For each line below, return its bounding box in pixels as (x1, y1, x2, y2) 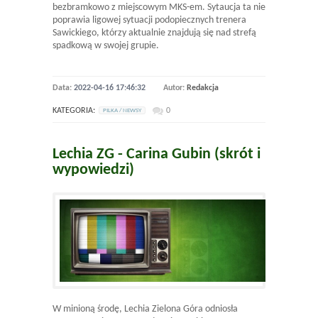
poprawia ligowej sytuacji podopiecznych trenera (53, 14, 246, 26)
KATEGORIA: (53, 106, 95, 115)
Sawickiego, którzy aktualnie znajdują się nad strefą (53, 27, 256, 38)
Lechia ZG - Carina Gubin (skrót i (53, 146, 261, 163)
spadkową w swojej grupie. (53, 40, 165, 51)
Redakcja (187, 83, 219, 92)
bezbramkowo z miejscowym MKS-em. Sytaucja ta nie (53, 1, 265, 13)
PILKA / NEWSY (103, 106, 141, 114)
